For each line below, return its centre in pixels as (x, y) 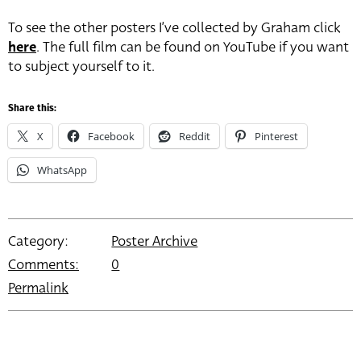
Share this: (32, 108)
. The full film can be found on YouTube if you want (193, 47)
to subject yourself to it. (81, 66)
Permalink (38, 288)
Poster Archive (155, 241)
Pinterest (276, 136)
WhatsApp (62, 170)
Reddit (195, 136)
